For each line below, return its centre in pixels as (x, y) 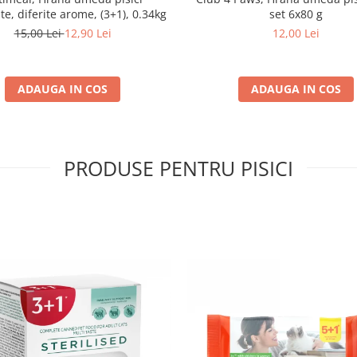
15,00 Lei (39, 33)
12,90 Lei (88, 33)
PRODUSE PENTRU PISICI (178, 169)
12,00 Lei (296, 33)
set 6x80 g (296, 14)
